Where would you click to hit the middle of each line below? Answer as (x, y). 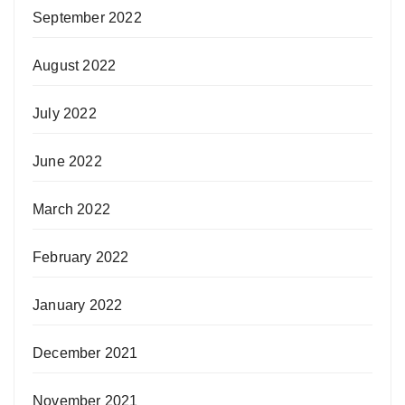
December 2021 (85, 353)
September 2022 (87, 18)
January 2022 (78, 306)
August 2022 (75, 66)
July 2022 (65, 114)
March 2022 (71, 210)
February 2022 (81, 258)
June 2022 (67, 162)
